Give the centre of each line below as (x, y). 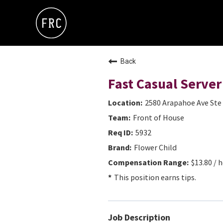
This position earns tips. (155, 177)
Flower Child (155, 147)
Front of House (159, 117)
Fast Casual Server (165, 83)
